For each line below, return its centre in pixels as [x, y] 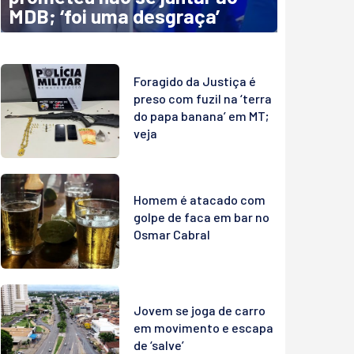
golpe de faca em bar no [201, 217]
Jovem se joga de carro [200, 310]
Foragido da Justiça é [195, 81]
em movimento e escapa [203, 327]
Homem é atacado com [200, 200]
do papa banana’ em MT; [201, 115]
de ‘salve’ [159, 345]
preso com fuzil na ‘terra [203, 98]
